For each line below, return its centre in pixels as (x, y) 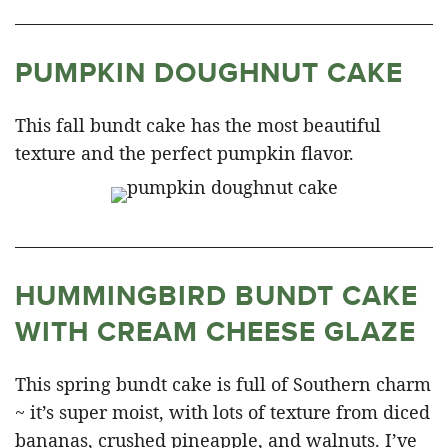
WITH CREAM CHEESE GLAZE (215, 331)
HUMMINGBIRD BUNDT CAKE (216, 295)
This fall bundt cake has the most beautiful (198, 124)
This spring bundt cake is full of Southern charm (223, 383)
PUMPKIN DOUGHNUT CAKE (209, 72)
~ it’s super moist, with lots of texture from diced (222, 411)
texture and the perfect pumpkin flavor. (184, 152)
